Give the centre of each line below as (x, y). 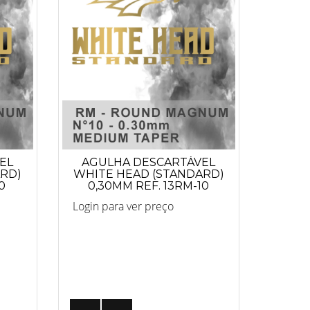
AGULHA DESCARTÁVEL (149, 162)
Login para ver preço (123, 206)
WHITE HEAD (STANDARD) (148, 174)
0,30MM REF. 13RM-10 (149, 185)
